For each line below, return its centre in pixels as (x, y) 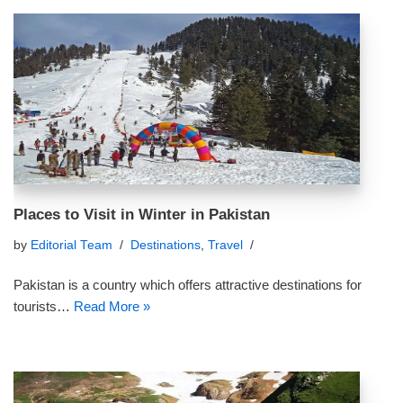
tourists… (44, 306)
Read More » (112, 306)
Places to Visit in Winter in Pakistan (142, 214)
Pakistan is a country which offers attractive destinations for (188, 285)
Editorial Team (72, 245)
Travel (225, 245)
